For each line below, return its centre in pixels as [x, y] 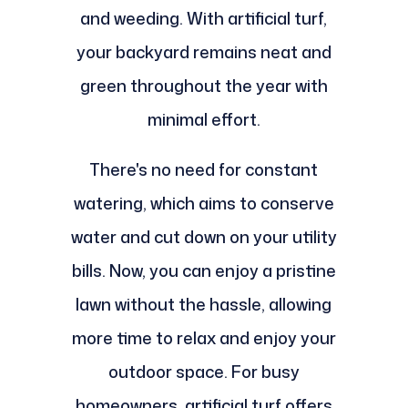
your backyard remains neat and [204, 51]
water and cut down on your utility [204, 236]
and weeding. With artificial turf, [204, 18]
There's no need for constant [204, 169]
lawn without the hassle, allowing [204, 304]
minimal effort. [204, 119]
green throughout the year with [204, 85]
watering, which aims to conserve [204, 203]
